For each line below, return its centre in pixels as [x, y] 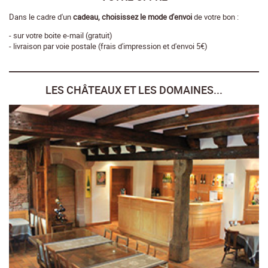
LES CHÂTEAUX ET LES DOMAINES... [134, 90]
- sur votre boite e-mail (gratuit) [61, 36]
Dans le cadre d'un [41, 17]
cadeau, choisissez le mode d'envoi [133, 17]
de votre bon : [215, 17]
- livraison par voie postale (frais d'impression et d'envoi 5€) [108, 46]
